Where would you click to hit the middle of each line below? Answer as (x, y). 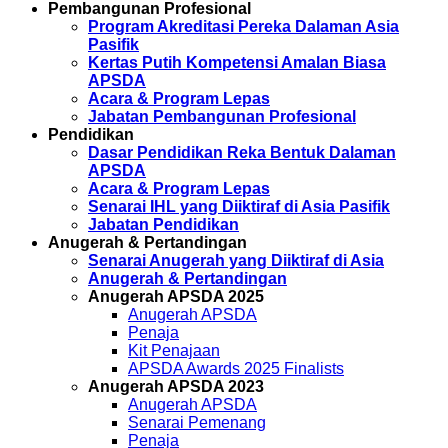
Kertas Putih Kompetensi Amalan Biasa (237, 62)
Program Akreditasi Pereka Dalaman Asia (243, 26)
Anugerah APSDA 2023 (176, 386)
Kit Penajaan (174, 350)
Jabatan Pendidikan (163, 224)
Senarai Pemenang (197, 422)
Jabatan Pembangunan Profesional (222, 116)
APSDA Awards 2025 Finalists (236, 368)
